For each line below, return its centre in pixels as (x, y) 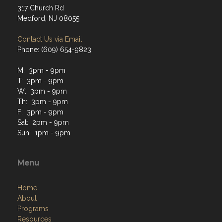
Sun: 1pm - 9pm (44, 133)
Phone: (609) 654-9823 (54, 49)
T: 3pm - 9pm (40, 81)
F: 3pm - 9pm (40, 112)
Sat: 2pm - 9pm (43, 122)
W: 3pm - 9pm (42, 91)
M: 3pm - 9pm (41, 70)
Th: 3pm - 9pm (43, 101)
